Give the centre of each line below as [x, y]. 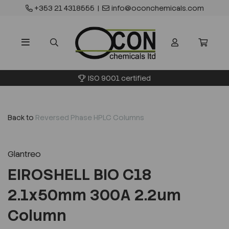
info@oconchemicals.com [157, 8]
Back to [21, 117]
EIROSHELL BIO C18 [79, 174]
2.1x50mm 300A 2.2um [94, 195]
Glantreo [24, 154]
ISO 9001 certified [120, 78]
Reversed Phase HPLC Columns [90, 117]
